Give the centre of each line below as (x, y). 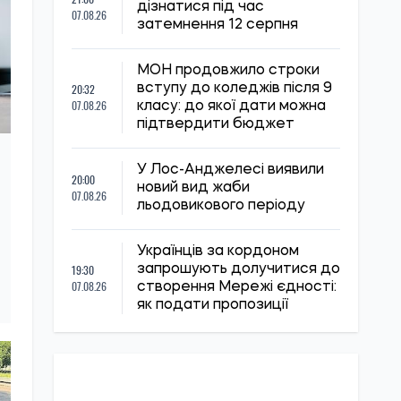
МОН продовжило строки (228, 71)
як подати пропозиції (213, 305)
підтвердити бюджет (216, 124)
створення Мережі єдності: (237, 287)
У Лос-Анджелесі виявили (230, 170)
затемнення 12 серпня (218, 25)
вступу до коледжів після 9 (235, 89)
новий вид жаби (193, 188)
